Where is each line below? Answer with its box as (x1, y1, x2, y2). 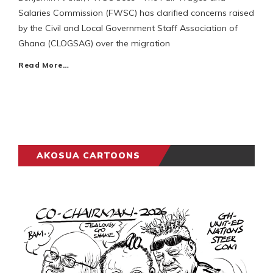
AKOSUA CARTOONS (37, 150, 140, 161)
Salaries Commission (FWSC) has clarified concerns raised (18, 7, 254, 19)
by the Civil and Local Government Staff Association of (18, 23, 238, 34)
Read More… (18, 60, 69, 70)
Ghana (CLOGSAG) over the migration (18, 38, 170, 49)
